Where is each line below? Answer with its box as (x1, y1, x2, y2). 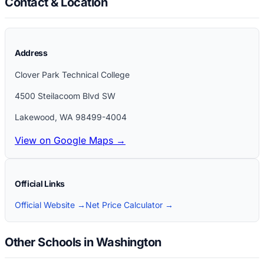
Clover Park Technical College (15, 70, 130, 80)
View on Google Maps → (15, 134, 126, 147)
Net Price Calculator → (85, 200, 173, 210)
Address (15, 48, 48, 58)
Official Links (15, 179, 65, 189)
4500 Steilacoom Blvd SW (15, 91, 115, 101)
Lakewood (15, 112, 55, 123)
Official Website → (15, 200, 85, 210)
